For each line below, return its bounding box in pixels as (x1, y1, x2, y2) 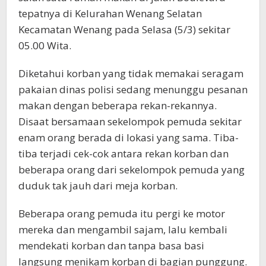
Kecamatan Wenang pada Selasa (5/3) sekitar (18, 23, 230, 37)
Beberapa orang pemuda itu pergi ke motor (18, 207, 225, 221)
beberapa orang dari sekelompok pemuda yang (18, 163, 245, 177)
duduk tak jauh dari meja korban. (18, 179, 178, 193)
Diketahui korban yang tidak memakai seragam (18, 66, 243, 81)
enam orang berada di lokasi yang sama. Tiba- (18, 131, 239, 145)
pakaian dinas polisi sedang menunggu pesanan (18, 83, 248, 97)
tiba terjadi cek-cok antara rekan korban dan (18, 147, 229, 161)
